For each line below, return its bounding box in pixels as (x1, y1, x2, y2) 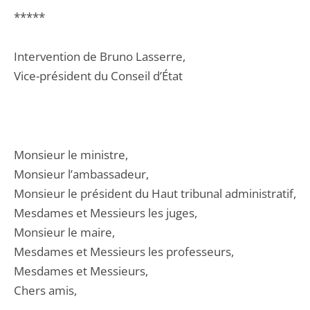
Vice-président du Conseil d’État (14, 68, 183, 84)
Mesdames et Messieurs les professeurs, (14, 244, 234, 259)
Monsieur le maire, (14, 224, 115, 240)
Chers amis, (14, 282, 77, 298)
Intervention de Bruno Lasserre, (14, 48, 185, 64)
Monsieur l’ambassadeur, (14, 166, 149, 182)
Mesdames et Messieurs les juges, (14, 205, 197, 221)
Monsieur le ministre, (14, 147, 128, 163)
